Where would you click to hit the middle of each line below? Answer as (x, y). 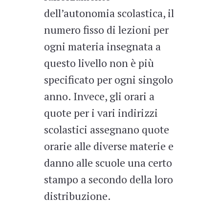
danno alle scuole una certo (108, 163)
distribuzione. (77, 196)
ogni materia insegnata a (102, 46)
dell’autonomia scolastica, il (109, 13)
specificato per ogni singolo (108, 80)
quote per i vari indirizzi (101, 113)
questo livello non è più (99, 63)
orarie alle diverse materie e (109, 146)
